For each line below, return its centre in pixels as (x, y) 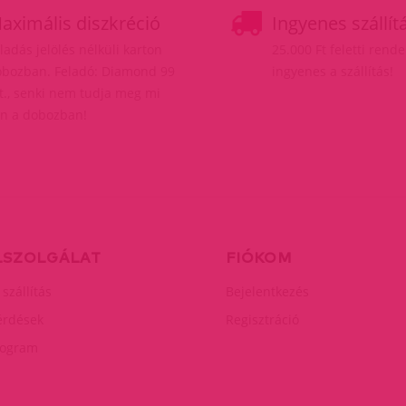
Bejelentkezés (267, 291)
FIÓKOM (259, 257)
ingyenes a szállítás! (333, 71)
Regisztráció (262, 319)
